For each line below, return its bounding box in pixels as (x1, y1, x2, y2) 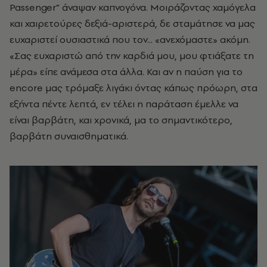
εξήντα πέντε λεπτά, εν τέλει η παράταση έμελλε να (10, 97, 238, 111)
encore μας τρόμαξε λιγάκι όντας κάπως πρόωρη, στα (10, 81, 257, 95)
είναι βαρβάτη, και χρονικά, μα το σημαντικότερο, (10, 113, 232, 127)
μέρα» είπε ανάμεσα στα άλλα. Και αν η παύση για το (10, 65, 243, 79)
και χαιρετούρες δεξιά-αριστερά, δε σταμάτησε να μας (10, 17, 255, 30)
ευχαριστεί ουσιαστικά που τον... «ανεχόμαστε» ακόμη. (10, 33, 250, 46)
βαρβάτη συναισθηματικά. (10, 129, 128, 143)
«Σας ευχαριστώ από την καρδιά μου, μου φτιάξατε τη (10, 49, 254, 63)
